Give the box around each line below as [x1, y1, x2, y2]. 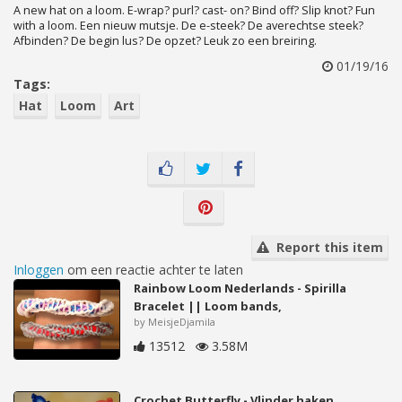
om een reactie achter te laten [64, 261, 243, 278]
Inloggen [13, 261, 64, 278]
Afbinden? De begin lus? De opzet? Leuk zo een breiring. [13, 33, 317, 48]
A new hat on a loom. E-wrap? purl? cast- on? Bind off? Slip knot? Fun [13, 3, 375, 18]
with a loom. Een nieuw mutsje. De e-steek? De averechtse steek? [13, 18, 363, 33]
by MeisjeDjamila [134, 315, 216, 328]
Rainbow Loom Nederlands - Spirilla [134, 280, 347, 296]
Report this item [269, 239, 383, 256]
